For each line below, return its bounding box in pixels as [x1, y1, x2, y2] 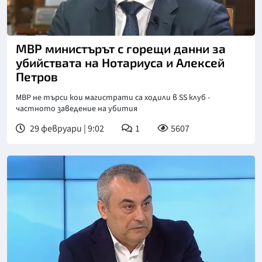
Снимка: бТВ [16, 23, 67, 36]
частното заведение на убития [16, 103, 137, 115]
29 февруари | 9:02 [28, 122, 104, 136]
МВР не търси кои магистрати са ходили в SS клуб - [16, 92, 210, 104]
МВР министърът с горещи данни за [16, 41, 226, 56]
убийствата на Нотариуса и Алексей [16, 55, 225, 70]
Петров [16, 69, 58, 84]
